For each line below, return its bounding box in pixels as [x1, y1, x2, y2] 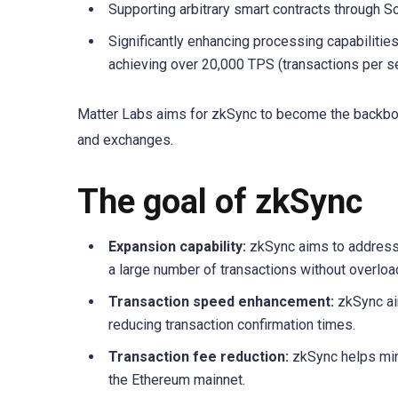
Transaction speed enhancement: [108, 293, 334, 311]
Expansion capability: [108, 238, 246, 256]
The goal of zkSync [77, 182, 362, 222]
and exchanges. [77, 131, 173, 149]
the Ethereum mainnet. [108, 371, 245, 389]
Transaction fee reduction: [108, 348, 289, 366]
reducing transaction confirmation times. [108, 316, 355, 334]
